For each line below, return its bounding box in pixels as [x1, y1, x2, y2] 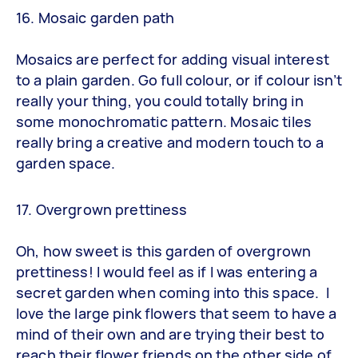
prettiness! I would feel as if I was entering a [16, 261, 318, 281]
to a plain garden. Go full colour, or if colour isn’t [16, 70, 342, 90]
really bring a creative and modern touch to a [16, 133, 324, 153]
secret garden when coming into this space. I [16, 282, 329, 302]
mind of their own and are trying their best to [16, 324, 324, 344]
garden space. [16, 153, 115, 173]
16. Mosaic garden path [16, 8, 175, 28]
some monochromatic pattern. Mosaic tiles [16, 112, 312, 132]
